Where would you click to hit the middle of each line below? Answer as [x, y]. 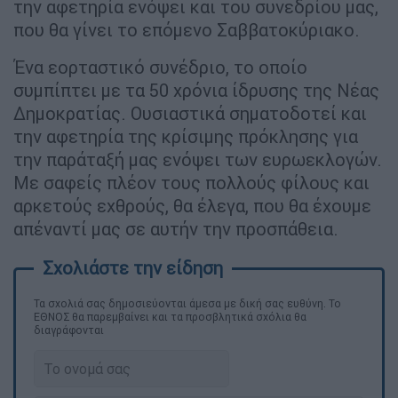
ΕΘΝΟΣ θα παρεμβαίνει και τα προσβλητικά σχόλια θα [170, 316]
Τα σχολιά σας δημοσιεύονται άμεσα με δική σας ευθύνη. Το [187, 303]
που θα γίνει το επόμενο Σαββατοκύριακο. [187, 29]
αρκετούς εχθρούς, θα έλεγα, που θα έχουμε [192, 205]
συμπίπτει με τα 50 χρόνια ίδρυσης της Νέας [196, 90]
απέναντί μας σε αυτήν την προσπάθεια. [176, 228]
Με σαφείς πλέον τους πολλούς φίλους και [191, 182]
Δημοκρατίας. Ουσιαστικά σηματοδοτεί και [190, 113]
